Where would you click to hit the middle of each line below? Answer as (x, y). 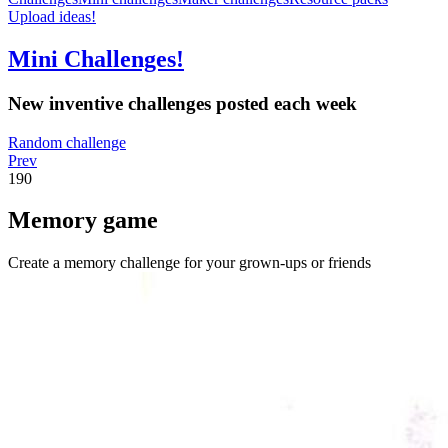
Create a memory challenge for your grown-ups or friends (189, 263)
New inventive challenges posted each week (182, 103)
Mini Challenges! (96, 58)
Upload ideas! (52, 16)
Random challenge (67, 142)
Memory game (83, 220)
